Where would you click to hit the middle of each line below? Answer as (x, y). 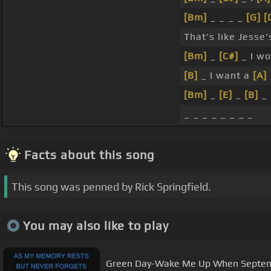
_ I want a (225, 76)
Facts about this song (89, 155)
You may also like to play (96, 225)
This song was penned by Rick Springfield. (111, 187)
